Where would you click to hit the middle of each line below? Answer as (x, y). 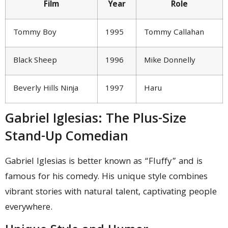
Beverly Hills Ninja (46, 89)
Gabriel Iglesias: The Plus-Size (96, 120)
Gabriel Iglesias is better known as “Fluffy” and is (104, 162)
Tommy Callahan (174, 33)
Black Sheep (35, 61)
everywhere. (29, 208)
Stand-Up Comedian (67, 137)
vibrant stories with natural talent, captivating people (111, 192)
